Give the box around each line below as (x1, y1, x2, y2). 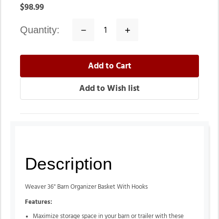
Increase (123, 25, 153, 33)
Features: (25, 198, 52, 205)
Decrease (79, 25, 112, 33)
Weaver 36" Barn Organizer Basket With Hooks (25, 184, 148, 191)
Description (25, 154, 112, 174)
